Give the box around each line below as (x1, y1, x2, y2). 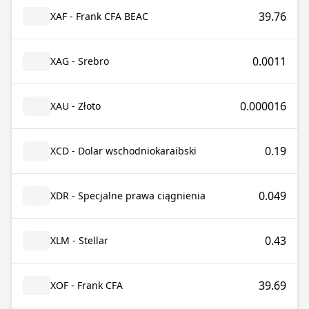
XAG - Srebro (50, 54, 109, 68)
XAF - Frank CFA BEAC (50, 10, 148, 23)
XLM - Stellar (50, 234, 108, 247)
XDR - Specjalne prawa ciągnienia (50, 189, 206, 202)
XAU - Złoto (50, 99, 101, 112)
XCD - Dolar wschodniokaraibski (50, 144, 197, 157)
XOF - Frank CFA (50, 279, 123, 292)
